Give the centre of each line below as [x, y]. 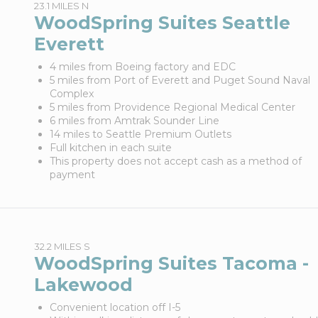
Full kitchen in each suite [110, 148]
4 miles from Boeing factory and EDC [142, 67]
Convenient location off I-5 [115, 307]
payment [73, 175]
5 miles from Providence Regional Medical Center [172, 107]
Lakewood [83, 285]
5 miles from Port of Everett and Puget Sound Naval [180, 80]
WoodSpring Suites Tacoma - [171, 263]
